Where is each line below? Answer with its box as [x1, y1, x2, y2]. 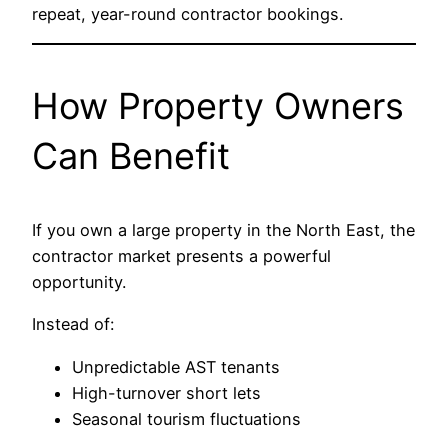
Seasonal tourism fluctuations [72, 408, 301, 429]
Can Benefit [32, 133, 230, 178]
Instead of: [32, 314, 114, 335]
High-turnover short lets [72, 382, 261, 403]
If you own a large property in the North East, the [32, 219, 415, 240]
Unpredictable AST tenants [72, 356, 280, 377]
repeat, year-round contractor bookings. [32, 3, 343, 24]
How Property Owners [32, 83, 404, 128]
